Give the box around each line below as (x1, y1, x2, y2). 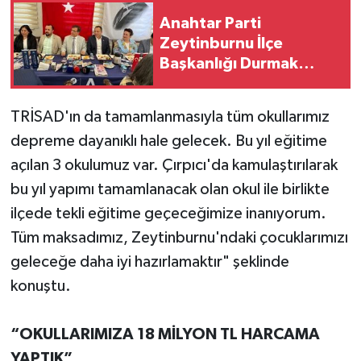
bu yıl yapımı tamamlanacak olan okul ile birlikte (10, 181, 330, 198)
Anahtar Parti (160, 15, 261, 31)
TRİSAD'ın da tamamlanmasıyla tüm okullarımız (10, 109, 330, 126)
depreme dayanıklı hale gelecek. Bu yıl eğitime (10, 133, 327, 150)
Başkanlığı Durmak (160, 55, 298, 72)
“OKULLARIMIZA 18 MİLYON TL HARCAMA (10, 326, 320, 343)
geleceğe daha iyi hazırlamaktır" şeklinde (10, 254, 289, 271)
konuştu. (10, 278, 71, 295)
